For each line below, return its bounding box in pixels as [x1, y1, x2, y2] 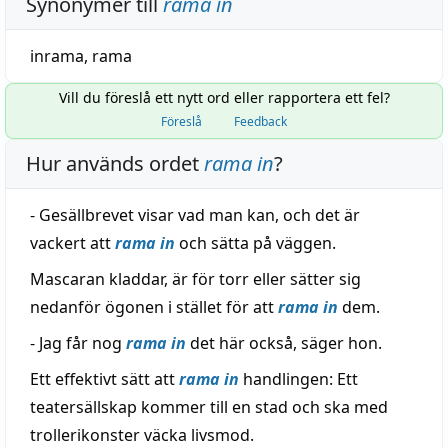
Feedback [234, 113, 287, 130]
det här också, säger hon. [186, 332, 382, 354]
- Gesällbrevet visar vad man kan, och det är [30, 204, 360, 226]
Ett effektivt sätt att [30, 368, 179, 390]
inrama [30, 45, 84, 67]
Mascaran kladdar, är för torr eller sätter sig [30, 268, 361, 290]
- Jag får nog [30, 332, 126, 354]
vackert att [30, 232, 115, 254]
